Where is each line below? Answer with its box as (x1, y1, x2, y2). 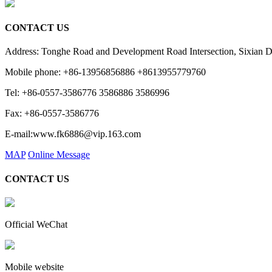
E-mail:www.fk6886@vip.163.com (5, 129, 141, 140)
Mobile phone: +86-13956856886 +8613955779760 (5, 67, 206, 78)
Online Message (28, 149, 90, 160)
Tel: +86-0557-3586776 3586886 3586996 (5, 87, 169, 98)
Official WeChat (5, 219, 67, 229)
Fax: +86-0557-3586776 (5, 108, 99, 119)
